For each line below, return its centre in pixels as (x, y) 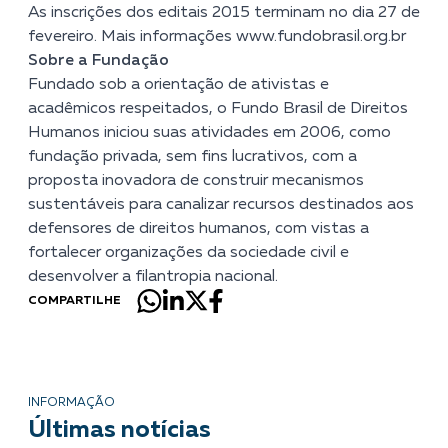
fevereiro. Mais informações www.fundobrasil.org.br (217, 36)
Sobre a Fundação (98, 60)
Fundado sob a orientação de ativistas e (178, 84)
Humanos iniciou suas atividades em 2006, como (209, 132)
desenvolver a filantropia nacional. (153, 276)
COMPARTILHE (74, 301)
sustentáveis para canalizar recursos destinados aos (221, 204)
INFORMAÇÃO (71, 402)
